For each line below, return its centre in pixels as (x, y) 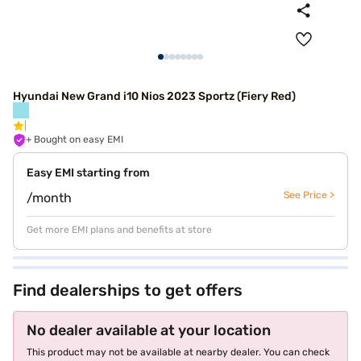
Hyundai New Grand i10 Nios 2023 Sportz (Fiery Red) (154, 96)
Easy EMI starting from (88, 173)
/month (49, 198)
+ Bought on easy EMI (79, 139)
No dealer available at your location (149, 330)
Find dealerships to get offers (128, 290)
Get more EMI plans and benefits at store (119, 230)
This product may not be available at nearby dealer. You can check (178, 352)
